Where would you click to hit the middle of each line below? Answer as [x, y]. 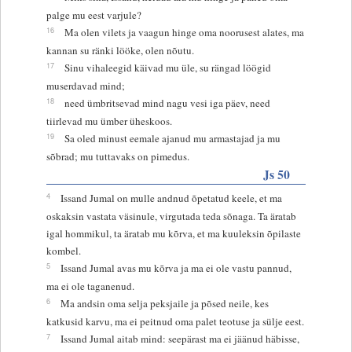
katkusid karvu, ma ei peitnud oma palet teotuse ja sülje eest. [175, 321]
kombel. [63, 250]
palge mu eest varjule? [93, 15]
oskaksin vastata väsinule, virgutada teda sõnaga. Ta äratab [171, 216]
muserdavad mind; [85, 85]
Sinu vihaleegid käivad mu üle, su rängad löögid [167, 67]
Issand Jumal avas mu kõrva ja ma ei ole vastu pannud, [176, 268]
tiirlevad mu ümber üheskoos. [109, 121]
